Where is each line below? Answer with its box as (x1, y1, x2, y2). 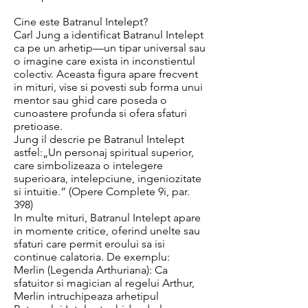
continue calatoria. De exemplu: (14, 250, 170, 263)
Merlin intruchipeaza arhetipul (14, 289, 159, 302)
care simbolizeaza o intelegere (14, 159, 163, 172)
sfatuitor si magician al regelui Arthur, (14, 276, 195, 289)
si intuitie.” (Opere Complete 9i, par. (14, 185, 190, 198)
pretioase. (14, 120, 63, 133)
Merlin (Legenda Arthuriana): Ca (14, 263, 168, 276)
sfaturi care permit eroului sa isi (14, 237, 165, 250)
